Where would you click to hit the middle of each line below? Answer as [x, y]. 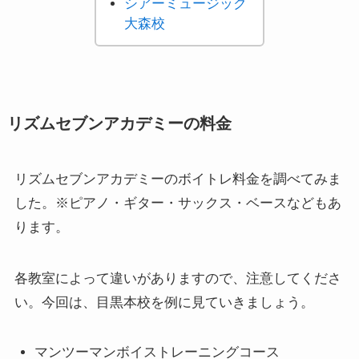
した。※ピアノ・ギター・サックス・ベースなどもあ [177, 204]
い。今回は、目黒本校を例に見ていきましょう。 [164, 303]
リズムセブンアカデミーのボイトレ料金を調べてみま [177, 179]
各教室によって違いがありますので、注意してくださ [177, 279]
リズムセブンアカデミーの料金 [119, 124]
